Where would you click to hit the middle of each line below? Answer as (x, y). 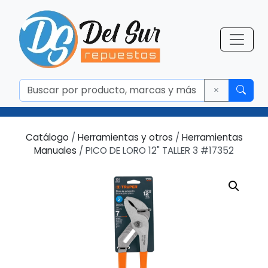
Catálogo (47, 137)
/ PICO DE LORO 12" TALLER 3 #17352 (155, 150)
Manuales (55, 150)
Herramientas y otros (125, 137)
